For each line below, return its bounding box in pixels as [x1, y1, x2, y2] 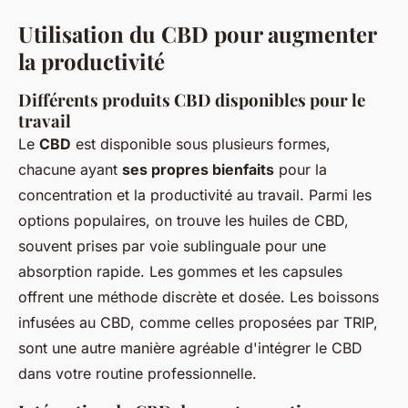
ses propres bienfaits [122, 159, 274, 178]
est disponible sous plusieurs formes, [71, 134, 331, 153]
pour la [274, 159, 327, 178]
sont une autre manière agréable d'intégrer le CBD [18, 338, 362, 357]
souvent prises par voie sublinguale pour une [18, 236, 326, 255]
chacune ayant [18, 159, 122, 178]
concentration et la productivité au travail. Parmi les [18, 185, 372, 204]
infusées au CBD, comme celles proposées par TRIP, [18, 312, 378, 331]
